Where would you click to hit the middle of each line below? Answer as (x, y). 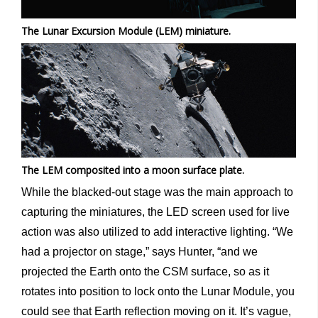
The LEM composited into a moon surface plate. (133, 170)
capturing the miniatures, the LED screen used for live (155, 212)
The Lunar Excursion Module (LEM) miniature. (126, 31)
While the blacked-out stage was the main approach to (157, 192)
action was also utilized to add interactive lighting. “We (157, 232)
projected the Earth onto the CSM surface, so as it (145, 272)
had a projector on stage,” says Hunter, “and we (139, 252)
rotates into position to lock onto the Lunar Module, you (158, 292)
